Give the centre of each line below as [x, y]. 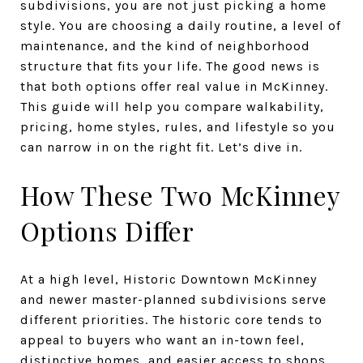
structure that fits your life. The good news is [170, 66]
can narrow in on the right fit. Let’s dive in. [161, 147]
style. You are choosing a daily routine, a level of [181, 26]
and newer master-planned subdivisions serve [173, 299]
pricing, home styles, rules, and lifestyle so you [178, 127]
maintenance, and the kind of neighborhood [165, 46]
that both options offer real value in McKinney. [174, 86]
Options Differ [107, 231]
